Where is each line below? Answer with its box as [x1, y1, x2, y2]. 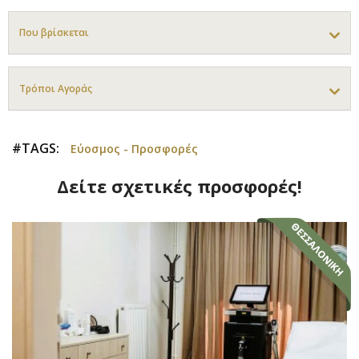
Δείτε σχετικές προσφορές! [57, 173, 302, 198]
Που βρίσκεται [19, 26, 89, 40]
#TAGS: [12, 139, 59, 157]
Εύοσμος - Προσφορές [71, 140, 198, 156]
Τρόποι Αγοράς [19, 81, 92, 95]
